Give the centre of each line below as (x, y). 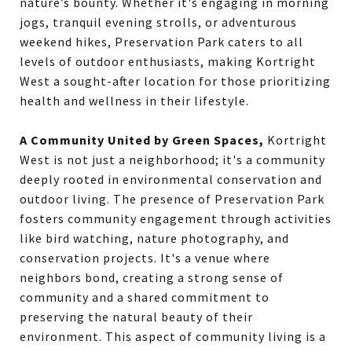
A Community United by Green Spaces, (142, 140)
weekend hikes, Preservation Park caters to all (161, 42)
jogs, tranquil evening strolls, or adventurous (158, 22)
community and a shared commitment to (145, 297)
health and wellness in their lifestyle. (134, 101)
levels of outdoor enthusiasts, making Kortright (168, 61)
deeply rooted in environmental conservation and (171, 179)
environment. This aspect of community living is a (173, 336)
